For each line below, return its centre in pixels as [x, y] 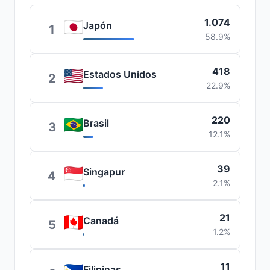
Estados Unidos [120, 74]
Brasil [96, 123]
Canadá [101, 221]
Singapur [104, 172]
